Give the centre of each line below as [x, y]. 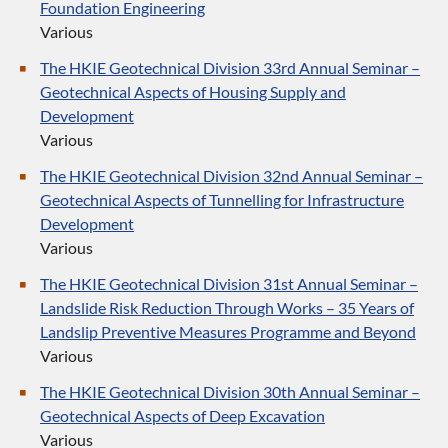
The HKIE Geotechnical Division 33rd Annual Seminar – [230, 67]
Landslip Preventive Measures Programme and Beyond [228, 331]
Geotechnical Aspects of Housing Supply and [193, 91]
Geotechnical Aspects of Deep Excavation [182, 415]
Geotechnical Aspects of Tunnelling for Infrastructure [222, 199]
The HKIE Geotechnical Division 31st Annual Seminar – [229, 283]
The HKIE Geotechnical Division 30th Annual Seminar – [230, 391]
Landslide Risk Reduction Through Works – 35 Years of [227, 307]
